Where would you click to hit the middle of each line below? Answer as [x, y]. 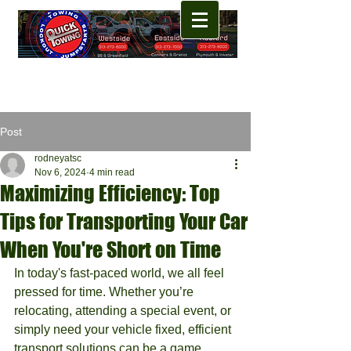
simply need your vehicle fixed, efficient [124, 329]
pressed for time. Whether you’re [105, 292]
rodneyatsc [58, 158]
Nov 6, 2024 [60, 172]
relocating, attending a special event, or [124, 311]
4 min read [112, 172]
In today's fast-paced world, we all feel [121, 273]
